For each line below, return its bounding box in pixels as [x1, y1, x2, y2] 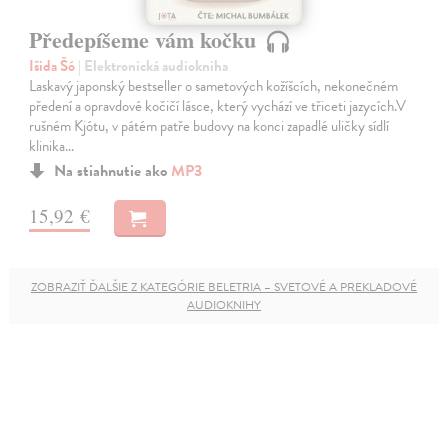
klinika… [29, 135, 75, 158]
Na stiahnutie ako [54, 159, 172, 184]
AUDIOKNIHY [187, 296, 261, 315]
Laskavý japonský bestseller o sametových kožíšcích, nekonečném [29, 75, 399, 98]
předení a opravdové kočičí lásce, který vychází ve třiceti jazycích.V [29, 95, 407, 118]
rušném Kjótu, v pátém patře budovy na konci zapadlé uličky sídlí [29, 115, 390, 138]
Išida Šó [29, 55, 79, 78]
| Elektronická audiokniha [78, 55, 229, 78]
